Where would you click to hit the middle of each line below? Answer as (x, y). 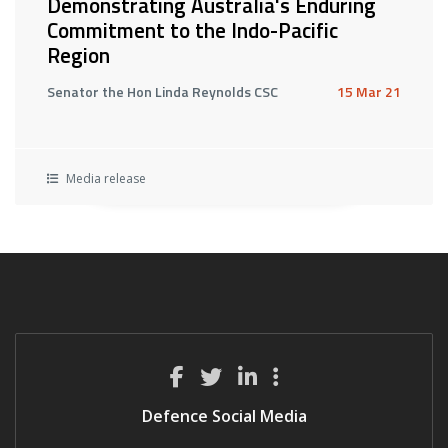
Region (78, 55)
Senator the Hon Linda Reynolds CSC (162, 91)
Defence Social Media (224, 416)
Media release (104, 178)
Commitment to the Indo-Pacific (192, 30)
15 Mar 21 (369, 91)
